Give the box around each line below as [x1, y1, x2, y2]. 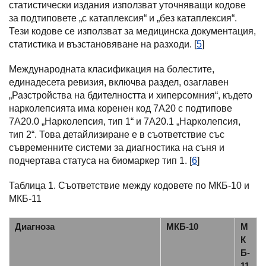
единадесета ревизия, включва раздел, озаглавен [9, 77, 229, 87]
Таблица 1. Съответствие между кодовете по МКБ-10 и [9, 180, 249, 191]
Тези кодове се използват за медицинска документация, [9, 26, 256, 36]
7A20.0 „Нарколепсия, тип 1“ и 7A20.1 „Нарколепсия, [9, 116, 240, 126]
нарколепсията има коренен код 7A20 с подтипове [9, 103, 232, 113]
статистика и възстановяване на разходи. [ [9, 39, 197, 49]
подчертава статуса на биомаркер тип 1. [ [9, 156, 192, 166]
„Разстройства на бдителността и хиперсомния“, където [9, 90, 252, 100]
